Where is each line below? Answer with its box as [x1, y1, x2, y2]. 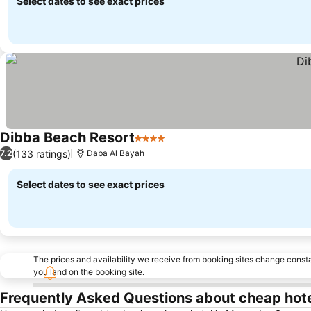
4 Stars [134, 138, 171, 152]
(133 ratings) [12, 147, 71, 160]
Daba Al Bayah [87, 148, 144, 158]
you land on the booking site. [33, 267, 144, 277]
